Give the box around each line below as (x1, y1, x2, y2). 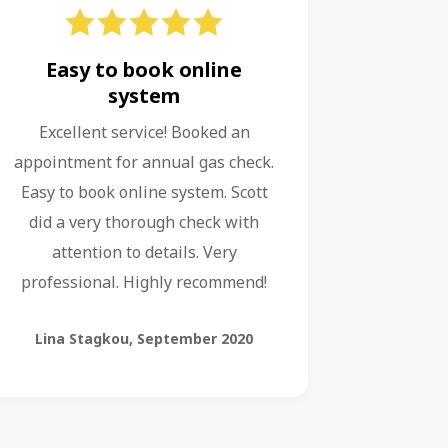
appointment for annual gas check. (14, 151, 274, 173)
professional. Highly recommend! (21, 271, 267, 293)
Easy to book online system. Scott (20, 181, 268, 203)
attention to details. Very (51, 241, 237, 263)
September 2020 (137, 329, 253, 348)
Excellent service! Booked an (38, 121, 250, 143)
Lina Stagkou (35, 329, 129, 348)
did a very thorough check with (29, 211, 259, 233)
